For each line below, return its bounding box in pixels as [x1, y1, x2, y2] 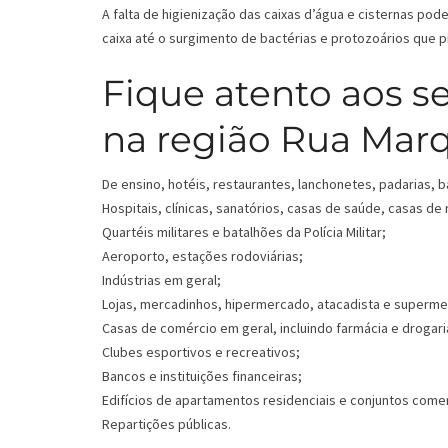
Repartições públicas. [102, 415, 231, 434]
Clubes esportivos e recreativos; [102, 343, 300, 362]
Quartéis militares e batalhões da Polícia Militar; [102, 223, 386, 242]
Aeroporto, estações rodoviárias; [102, 247, 303, 266]
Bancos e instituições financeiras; [102, 367, 302, 386]
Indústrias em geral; [102, 271, 221, 290]
